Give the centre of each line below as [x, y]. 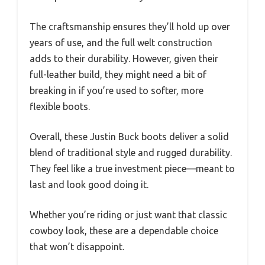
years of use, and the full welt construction [121, 42]
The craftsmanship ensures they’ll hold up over [130, 26]
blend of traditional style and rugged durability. [131, 152]
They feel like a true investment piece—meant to [132, 168]
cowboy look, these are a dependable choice [124, 230]
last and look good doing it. [89, 184]
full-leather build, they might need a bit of [118, 74]
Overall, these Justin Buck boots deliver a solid [129, 136]
